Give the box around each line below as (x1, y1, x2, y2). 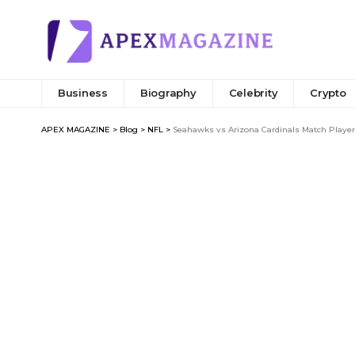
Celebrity (228, 86, 278, 100)
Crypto (310, 86, 346, 100)
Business (58, 86, 108, 100)
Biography (139, 86, 197, 100)
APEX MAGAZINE (41, 124, 110, 135)
